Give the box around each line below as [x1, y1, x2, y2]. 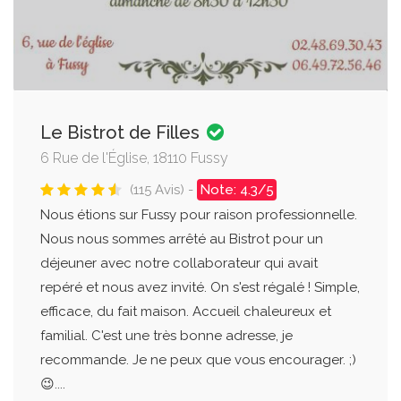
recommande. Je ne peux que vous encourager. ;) [40, 351, 356, 368]
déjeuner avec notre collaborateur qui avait [40, 254, 318, 271]
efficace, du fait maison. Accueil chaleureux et [40, 303, 331, 320]
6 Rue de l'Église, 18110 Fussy [40, 149, 228, 166]
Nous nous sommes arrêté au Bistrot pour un [40, 230, 323, 247]
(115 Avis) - [130, 181, 197, 198]
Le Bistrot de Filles [40, 121, 204, 143]
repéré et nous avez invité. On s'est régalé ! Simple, [40, 278, 360, 295]
